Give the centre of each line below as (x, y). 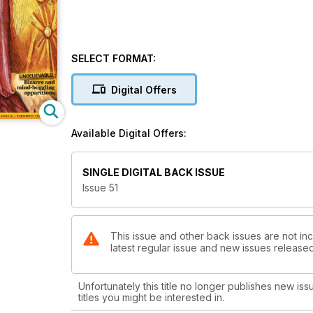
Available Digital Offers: (129, 133)
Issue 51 (100, 188)
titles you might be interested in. (151, 298)
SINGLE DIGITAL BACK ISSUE (154, 173)
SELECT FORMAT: (114, 58)
